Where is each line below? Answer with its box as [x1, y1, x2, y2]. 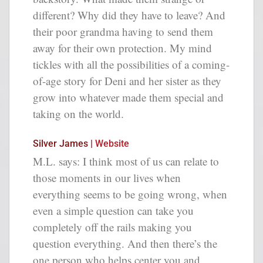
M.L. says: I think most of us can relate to [33, 154, 219, 169]
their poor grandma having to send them [33, 23, 213, 39]
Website [95, 138, 129, 150]
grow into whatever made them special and [33, 89, 224, 104]
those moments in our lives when [33, 170, 181, 186]
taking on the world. [33, 106, 124, 121]
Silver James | [33, 138, 95, 150]
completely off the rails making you [33, 220, 192, 235]
